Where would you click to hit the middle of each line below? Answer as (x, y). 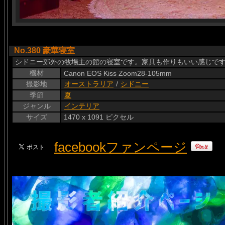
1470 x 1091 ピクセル (99, 117)
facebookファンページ (121, 147)
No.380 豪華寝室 (44, 50)
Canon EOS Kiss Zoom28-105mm (118, 73)
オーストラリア (89, 84)
